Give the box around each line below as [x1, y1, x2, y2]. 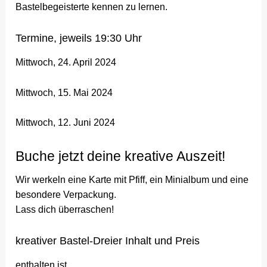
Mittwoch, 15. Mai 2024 [15, 87, 113, 98]
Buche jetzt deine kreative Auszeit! [15, 148, 226, 164]
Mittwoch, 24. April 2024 [15, 57, 117, 68]
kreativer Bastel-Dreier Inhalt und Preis [15, 234, 200, 247]
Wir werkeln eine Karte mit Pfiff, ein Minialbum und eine [15, 175, 249, 185]
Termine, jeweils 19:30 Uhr [15, 32, 142, 44]
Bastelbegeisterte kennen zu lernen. [15, 2, 168, 13]
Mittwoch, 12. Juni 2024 [15, 117, 116, 128]
